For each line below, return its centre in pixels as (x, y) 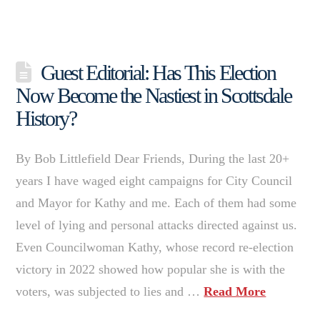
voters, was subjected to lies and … (110, 291)
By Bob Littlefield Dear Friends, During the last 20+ (153, 158)
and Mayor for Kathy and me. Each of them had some (156, 202)
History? (46, 118)
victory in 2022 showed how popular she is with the (151, 269)
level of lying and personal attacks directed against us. (157, 225)
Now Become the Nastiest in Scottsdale (154, 95)
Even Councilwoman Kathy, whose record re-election (155, 247)
